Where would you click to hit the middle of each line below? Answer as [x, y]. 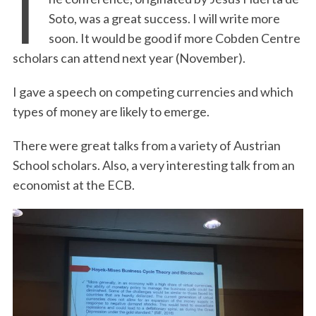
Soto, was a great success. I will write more [164, 18]
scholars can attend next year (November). [129, 58]
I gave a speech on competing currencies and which [153, 92]
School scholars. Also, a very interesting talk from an [153, 165]
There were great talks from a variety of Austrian [146, 145]
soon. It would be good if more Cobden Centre [174, 38]
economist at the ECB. [73, 185]
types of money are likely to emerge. [111, 111]
